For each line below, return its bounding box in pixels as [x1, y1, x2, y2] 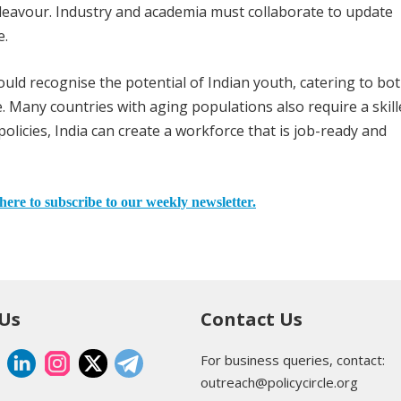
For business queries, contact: [200, 350, 385, 369]
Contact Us [200, 306, 303, 331]
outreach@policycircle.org [200, 372, 358, 391]
